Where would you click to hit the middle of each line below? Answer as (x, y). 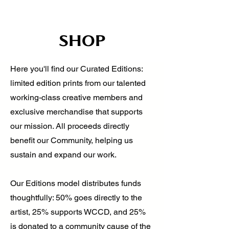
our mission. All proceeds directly (70, 126)
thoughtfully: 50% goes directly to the (76, 198)
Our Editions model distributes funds (76, 184)
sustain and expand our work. (63, 155)
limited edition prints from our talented (78, 83)
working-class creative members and (76, 98)
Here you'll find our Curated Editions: (76, 69)
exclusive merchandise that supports (76, 112)
